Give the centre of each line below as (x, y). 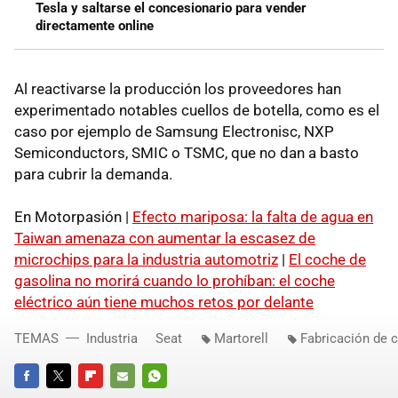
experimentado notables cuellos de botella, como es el (197, 110)
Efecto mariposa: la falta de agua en (253, 216)
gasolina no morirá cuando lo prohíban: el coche (175, 280)
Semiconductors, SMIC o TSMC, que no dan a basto (187, 152)
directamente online (95, 25)
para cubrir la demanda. (93, 174)
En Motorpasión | (73, 216)
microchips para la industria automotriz (146, 259)
